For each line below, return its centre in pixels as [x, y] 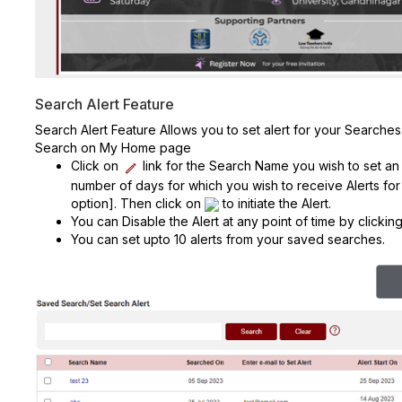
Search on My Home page [113, 148]
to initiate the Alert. [275, 203]
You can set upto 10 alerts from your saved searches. [228, 240]
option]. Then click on [138, 203]
